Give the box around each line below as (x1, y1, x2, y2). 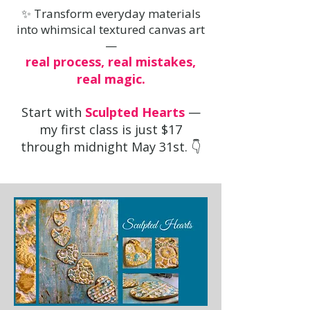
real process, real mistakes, (26, 53, 196, 70)
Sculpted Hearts (84, 104, 185, 120)
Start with (21, 104, 85, 120)
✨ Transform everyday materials (21, 6, 201, 21)
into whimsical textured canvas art (17, 21, 205, 37)
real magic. (76, 71, 145, 87)
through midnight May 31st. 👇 (21, 138, 201, 155)
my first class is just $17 (39, 121, 182, 138)
